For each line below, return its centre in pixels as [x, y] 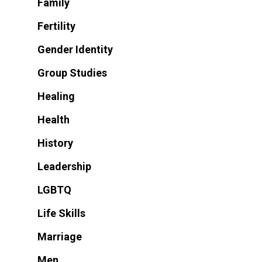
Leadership [64, 166]
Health [54, 119]
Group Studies [72, 73]
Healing [56, 96]
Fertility [56, 26]
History [55, 143]
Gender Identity [75, 49]
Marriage [60, 236]
